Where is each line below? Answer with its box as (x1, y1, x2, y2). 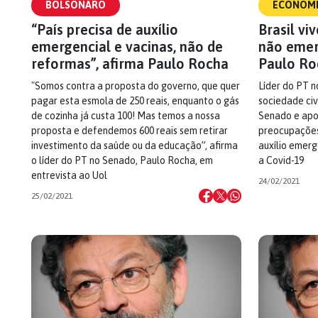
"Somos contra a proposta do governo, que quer (31, 80, 240, 92)
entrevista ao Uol (31, 170, 107, 181)
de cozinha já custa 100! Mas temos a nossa (31, 110, 220, 121)
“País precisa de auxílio (31, 21, 178, 38)
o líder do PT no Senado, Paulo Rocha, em (31, 155, 213, 166)
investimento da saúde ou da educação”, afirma (31, 140, 238, 151)
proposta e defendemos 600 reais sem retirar (31, 125, 228, 136)
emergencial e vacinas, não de (31, 38, 223, 55)
